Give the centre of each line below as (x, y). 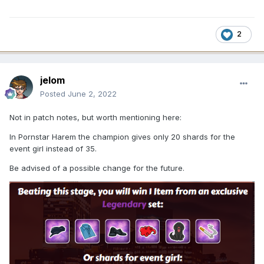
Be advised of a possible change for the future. (97, 168)
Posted (54, 93)
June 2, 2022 (92, 93)
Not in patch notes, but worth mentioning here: (95, 117)
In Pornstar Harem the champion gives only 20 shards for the (122, 136)
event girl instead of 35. (53, 148)
